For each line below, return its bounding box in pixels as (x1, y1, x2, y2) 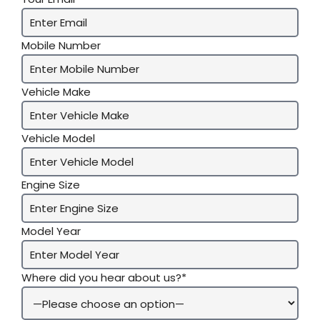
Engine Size (21, 177, 80, 193)
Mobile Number (21, 38, 101, 54)
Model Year (21, 224, 81, 239)
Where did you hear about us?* (21, 270, 186, 286)
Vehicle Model (21, 131, 95, 146)
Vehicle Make (21, 84, 91, 100)
